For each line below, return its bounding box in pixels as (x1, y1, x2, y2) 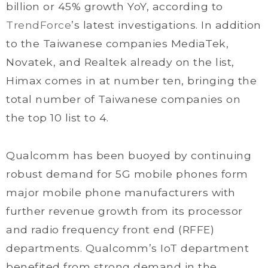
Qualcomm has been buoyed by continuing (6, 149, 251, 162)
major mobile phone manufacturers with (6, 186, 236, 199)
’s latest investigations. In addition (71, 19, 261, 31)
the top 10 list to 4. (6, 111, 125, 124)
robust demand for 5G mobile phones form (6, 167, 248, 180)
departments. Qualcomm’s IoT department (6, 242, 249, 254)
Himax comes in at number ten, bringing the (6, 74, 257, 87)
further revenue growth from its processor (6, 205, 243, 217)
